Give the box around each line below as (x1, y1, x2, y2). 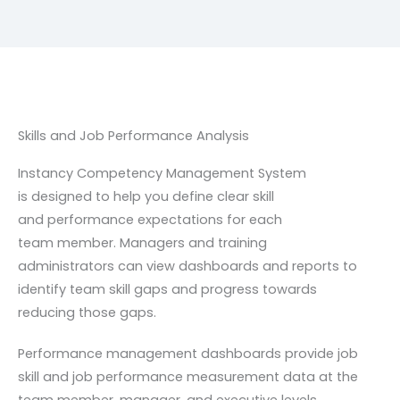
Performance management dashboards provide (18, 344, 337, 362)
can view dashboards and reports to (118, 256, 357, 275)
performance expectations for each (47, 210, 282, 229)
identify (18, 279, 70, 298)
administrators (18, 256, 118, 275)
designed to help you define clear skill (31, 187, 274, 205)
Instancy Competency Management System (18, 163, 306, 182)
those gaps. (79, 303, 156, 321)
